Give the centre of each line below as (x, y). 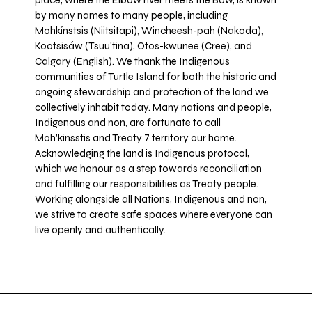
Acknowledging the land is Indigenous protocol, (142, 154)
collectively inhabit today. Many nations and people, (153, 108)
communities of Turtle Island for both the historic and (156, 77)
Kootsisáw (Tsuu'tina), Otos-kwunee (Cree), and (143, 46)
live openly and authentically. (100, 230)
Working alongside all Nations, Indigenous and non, (151, 200)
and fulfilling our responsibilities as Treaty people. (147, 184)
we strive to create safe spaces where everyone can (154, 215)
